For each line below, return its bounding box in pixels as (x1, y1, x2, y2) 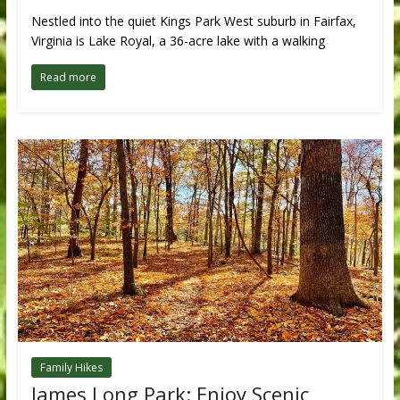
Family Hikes (39, 359, 103, 375)
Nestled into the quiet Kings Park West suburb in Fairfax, (30, 12, 356, 29)
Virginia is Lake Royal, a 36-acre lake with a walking (30, 31, 325, 49)
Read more (39, 69, 96, 85)
